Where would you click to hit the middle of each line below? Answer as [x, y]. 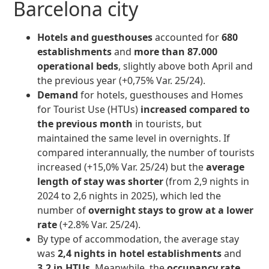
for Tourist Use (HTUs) [89, 110]
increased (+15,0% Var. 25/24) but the [122, 167]
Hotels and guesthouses [95, 38]
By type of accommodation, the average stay [138, 239]
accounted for [187, 38]
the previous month [85, 124]
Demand [58, 95]
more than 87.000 [176, 52]
